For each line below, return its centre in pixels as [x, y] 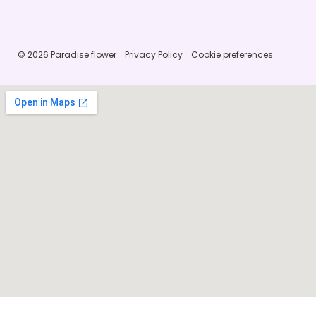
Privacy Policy [154, 54]
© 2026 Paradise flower [67, 54]
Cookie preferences [232, 54]
